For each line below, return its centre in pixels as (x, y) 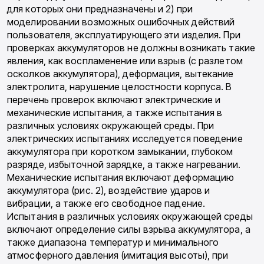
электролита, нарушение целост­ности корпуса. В (120, 87)
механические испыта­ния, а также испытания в (115, 113)
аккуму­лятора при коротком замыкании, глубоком (120, 152)
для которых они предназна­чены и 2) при (100, 9)
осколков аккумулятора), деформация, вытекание (121, 74)
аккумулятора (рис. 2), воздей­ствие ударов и (109, 191)
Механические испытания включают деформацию (121, 178)
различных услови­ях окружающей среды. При (111, 126)
